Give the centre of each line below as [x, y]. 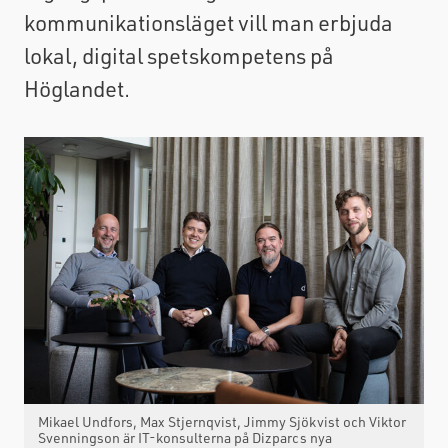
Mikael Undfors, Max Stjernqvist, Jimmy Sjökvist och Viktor [222, 422]
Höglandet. [77, 88]
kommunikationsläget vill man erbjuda [208, 22]
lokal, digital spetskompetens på [179, 55]
